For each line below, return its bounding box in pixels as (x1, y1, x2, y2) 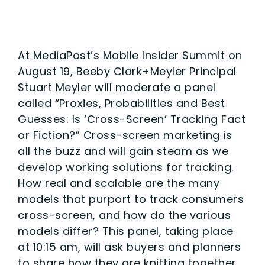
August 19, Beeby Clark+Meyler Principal (18, 63, 237, 79)
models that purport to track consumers (18, 191, 244, 206)
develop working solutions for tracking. (18, 159, 234, 174)
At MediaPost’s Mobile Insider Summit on (18, 47, 243, 63)
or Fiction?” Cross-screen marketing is (18, 127, 232, 143)
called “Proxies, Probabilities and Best (18, 95, 225, 111)
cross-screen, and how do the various (18, 207, 231, 222)
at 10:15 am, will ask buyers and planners (18, 239, 241, 254)
